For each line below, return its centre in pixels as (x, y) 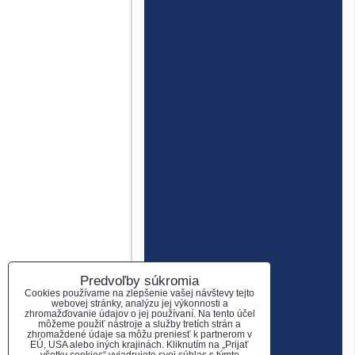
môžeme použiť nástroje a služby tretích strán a (139, 324)
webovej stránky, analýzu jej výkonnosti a (139, 303)
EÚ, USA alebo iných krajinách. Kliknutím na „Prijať (139, 345)
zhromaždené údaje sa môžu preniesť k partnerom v (139, 334)
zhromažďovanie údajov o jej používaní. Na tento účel (139, 314)
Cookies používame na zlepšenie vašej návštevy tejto (139, 293)
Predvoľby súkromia (139, 281)
